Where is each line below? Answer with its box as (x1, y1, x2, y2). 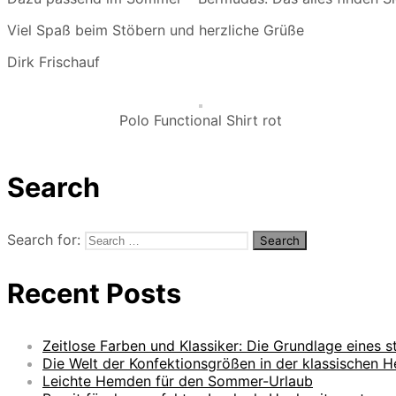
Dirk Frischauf (7, 53, 100, 72)
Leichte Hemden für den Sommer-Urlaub (42, 371, 313, 390)
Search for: (7, 230, 80, 248)
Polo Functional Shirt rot (119, 111, 283, 130)
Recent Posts (7, 277, 181, 310)
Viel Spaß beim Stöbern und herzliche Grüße (7, 21, 304, 40)
